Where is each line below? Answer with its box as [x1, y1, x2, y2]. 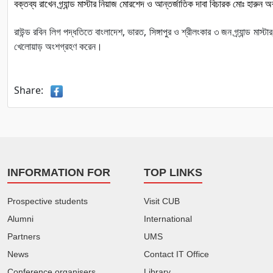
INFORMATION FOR [7, 166, 110, 179]
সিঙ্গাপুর [149, 24, 171, 38]
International [144, 214, 192, 224]
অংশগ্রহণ [45, 39, 77, 53]
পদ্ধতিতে [63, 24, 93, 38]
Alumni [7, 214, 34, 224]
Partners [7, 232, 40, 242]
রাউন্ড [14, 24, 30, 38]
